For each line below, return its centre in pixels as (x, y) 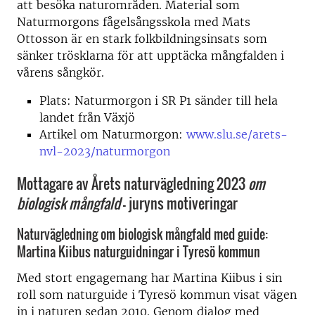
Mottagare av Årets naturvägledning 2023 (133, 184)
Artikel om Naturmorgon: (113, 135)
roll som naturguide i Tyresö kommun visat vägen (157, 294)
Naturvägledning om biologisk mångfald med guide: (142, 234)
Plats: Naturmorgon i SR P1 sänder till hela (159, 101)
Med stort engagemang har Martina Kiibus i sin (149, 277)
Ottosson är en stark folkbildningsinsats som (142, 39)
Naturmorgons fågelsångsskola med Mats (134, 22)
